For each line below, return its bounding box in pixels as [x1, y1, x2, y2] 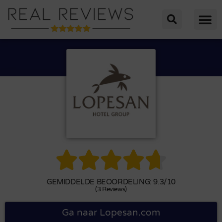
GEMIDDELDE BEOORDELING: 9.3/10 [47, 177, 175, 186]
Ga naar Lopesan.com [62, 207, 160, 218]
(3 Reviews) [95, 185, 127, 193]
